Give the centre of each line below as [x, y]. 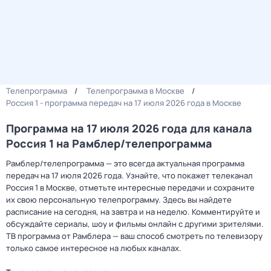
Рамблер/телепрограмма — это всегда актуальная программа [125, 163]
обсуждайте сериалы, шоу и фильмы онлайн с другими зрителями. [135, 224]
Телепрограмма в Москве [135, 91]
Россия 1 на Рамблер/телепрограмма [109, 143]
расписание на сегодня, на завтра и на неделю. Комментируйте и [133, 212]
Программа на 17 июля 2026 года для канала [129, 128]
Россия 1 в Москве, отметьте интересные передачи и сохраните [130, 188]
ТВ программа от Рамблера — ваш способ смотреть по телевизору [134, 236]
